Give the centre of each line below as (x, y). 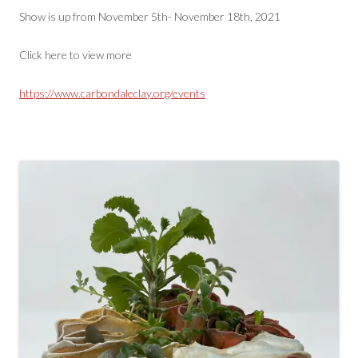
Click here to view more (76, 55)
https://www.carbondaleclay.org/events (112, 93)
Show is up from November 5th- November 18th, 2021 (150, 16)
